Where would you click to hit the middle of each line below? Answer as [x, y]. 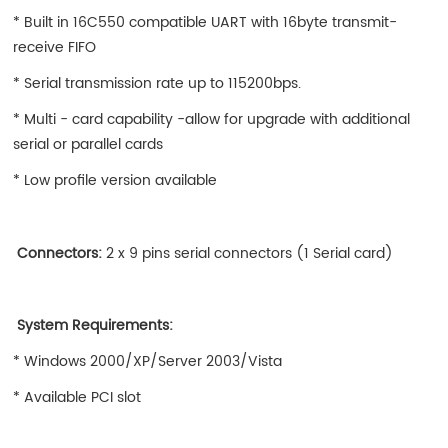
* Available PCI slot [79, 398]
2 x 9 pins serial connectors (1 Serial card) [248, 253]
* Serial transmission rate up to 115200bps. [157, 83]
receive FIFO [55, 47]
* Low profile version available [115, 181]
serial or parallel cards [88, 145]
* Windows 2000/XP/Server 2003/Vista [148, 362]
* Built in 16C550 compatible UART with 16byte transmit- [205, 22]
